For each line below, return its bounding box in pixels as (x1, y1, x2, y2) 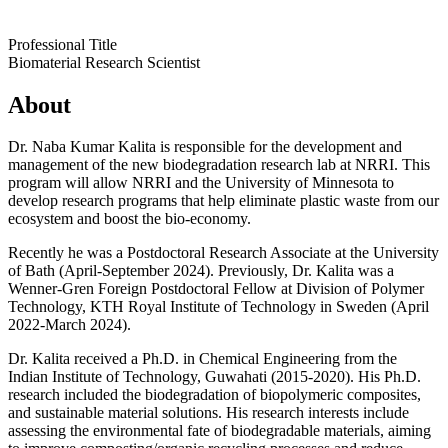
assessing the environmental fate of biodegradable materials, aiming (8, 422, 431, 440)
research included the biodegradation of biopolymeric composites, (8, 386, 421, 404)
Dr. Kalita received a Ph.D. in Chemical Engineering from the (8, 350, 397, 368)
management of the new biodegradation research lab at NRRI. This (8, 156, 430, 174)
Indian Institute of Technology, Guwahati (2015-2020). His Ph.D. (8, 368, 421, 386)
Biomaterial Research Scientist (8, 53, 200, 71)
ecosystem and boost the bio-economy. (8, 210, 255, 228)
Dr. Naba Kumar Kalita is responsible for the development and (8, 138, 402, 156)
